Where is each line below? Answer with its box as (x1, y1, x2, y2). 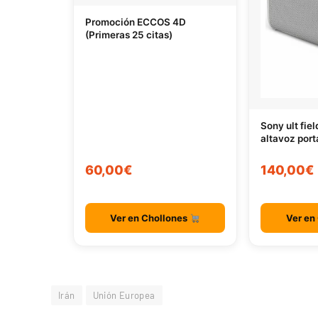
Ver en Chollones (110, 212, 190, 224)
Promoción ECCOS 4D (85, 16, 186, 28)
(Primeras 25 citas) (85, 28, 172, 40)
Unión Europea (92, 290, 155, 302)
